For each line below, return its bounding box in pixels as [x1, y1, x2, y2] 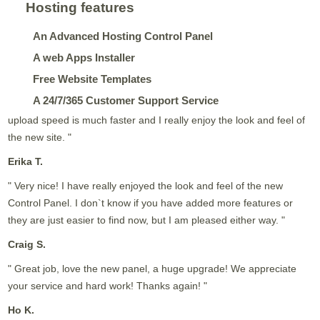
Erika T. [8, 155, 44, 167]
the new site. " [8, 131, 72, 143]
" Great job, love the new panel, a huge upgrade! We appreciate [8, 262, 297, 274]
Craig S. [8, 238, 46, 250]
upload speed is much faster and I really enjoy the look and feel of [8, 114, 306, 126]
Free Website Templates [33, 72, 152, 85]
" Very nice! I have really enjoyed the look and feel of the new [8, 179, 284, 191]
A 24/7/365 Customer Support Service [33, 94, 219, 106]
